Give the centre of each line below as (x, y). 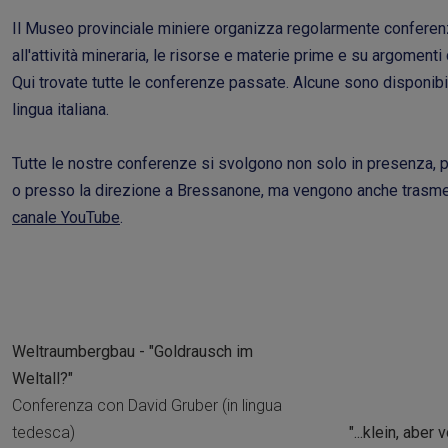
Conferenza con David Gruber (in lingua (147, 405)
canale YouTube (66, 217)
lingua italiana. (60, 109)
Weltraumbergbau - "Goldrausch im (132, 351)
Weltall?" (42, 378)
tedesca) (43, 432)
